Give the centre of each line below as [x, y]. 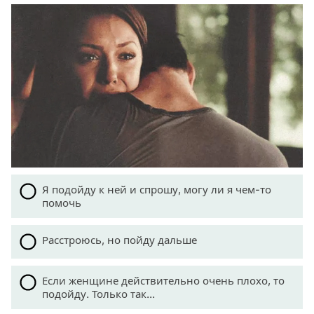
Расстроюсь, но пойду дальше [120, 240]
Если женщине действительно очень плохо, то [163, 280]
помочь [62, 203]
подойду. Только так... [98, 294]
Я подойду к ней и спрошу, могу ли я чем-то [157, 189]
